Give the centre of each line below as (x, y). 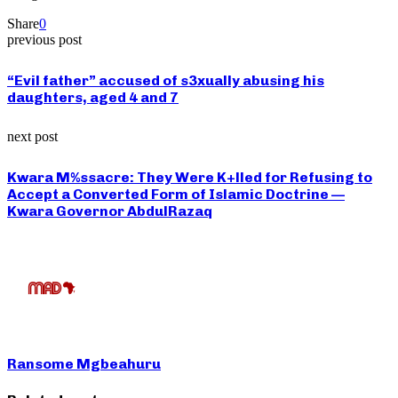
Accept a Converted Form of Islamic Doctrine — (176, 195)
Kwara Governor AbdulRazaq (110, 211)
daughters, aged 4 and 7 (93, 97)
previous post (44, 39)
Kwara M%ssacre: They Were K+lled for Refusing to (190, 178)
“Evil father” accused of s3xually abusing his (166, 80)
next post (32, 137)
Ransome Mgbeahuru (84, 363)
